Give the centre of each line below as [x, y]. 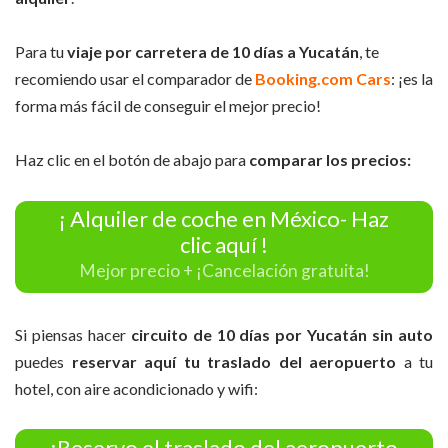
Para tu [39, 52]
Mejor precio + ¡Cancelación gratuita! [224, 270]
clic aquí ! [224, 245]
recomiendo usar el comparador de [135, 79]
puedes [39, 361]
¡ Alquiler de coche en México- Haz [224, 219]
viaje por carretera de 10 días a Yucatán [211, 52]
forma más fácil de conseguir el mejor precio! [168, 106]
